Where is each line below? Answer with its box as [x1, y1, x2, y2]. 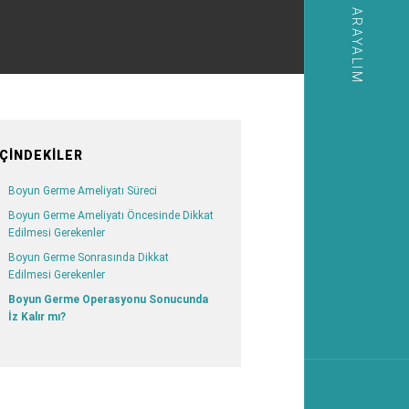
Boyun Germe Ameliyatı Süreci [7, 184, 157, 197]
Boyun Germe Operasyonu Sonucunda [7, 292, 208, 306]
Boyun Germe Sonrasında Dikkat [7, 250, 169, 264]
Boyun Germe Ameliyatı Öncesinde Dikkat [7, 208, 214, 222]
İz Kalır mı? [7, 309, 66, 323]
